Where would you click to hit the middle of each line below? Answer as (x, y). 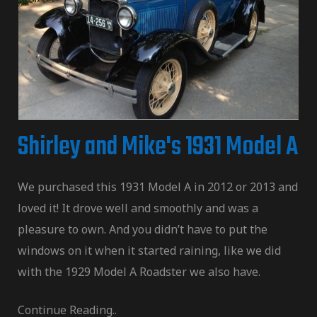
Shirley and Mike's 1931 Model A (158, 148)
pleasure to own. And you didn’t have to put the (143, 230)
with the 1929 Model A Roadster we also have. (139, 272)
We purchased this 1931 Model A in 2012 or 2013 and (158, 187)
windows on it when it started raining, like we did (149, 251)
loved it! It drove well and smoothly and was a (138, 208)
